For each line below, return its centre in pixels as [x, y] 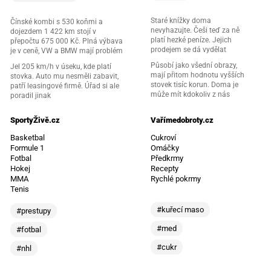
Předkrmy [167, 158]
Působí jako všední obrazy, [194, 65]
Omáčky [165, 148]
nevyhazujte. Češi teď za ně [195, 30]
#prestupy [33, 211]
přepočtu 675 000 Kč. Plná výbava [66, 41]
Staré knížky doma [181, 20]
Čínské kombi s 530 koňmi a [56, 21]
